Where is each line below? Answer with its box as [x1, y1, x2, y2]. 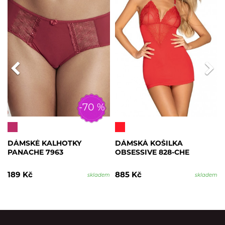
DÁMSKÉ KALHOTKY [8, 140, 81, 148]
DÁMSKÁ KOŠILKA [115, 140, 183, 148]
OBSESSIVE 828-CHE [115, 149, 189, 157]
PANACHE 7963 [8, 149, 63, 157]
